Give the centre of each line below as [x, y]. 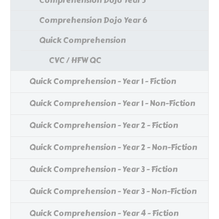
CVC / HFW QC [75, 61]
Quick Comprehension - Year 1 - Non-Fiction [112, 104]
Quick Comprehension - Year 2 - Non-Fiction [113, 148]
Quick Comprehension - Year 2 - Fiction [104, 126]
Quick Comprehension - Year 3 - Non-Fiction [113, 192]
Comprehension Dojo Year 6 [93, 21]
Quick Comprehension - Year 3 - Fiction [103, 170]
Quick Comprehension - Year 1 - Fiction [103, 82]
